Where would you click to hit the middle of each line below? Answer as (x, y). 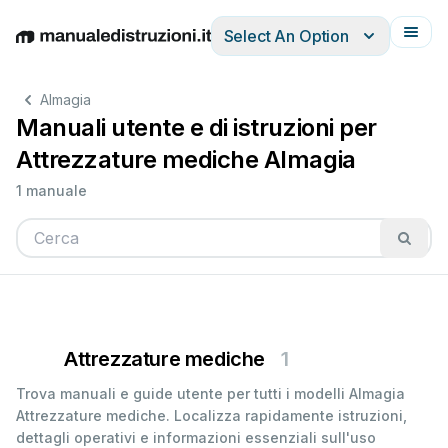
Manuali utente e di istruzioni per (196, 127)
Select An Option (286, 36)
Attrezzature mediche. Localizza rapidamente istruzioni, (211, 415)
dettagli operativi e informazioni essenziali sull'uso (196, 437)
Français (280, 46)
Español (162, 46)
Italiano (220, 46)
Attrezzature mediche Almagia (186, 159)
